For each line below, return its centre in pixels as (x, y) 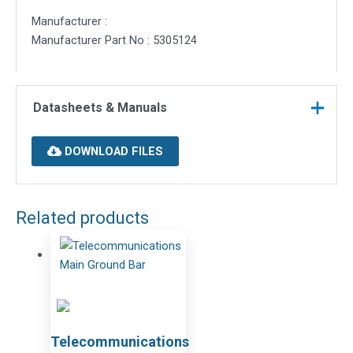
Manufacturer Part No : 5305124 (114, 41)
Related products (82, 218)
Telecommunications (119, 341)
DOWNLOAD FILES (112, 152)
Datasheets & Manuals (100, 108)
